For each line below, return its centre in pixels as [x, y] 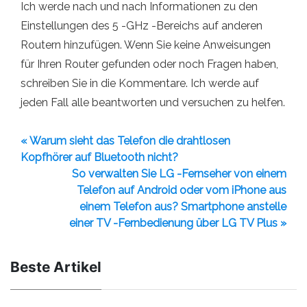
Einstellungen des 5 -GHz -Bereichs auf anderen [142, 26]
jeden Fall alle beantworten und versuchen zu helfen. [153, 103]
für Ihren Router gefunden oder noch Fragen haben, [149, 64]
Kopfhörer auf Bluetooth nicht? [99, 158]
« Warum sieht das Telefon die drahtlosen [125, 141]
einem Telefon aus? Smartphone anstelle [183, 207]
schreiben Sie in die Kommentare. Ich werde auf [140, 84]
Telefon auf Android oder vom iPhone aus [182, 191]
